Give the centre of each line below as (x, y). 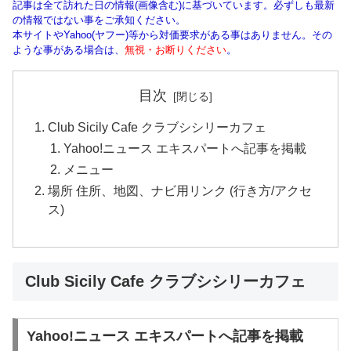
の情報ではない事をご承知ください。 (99, 20)
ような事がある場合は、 (69, 50)
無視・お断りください (175, 50)
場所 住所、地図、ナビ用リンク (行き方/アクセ (180, 191)
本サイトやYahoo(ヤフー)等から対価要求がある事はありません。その (172, 35)
